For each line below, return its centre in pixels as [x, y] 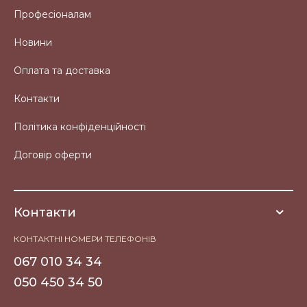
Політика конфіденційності [80, 127]
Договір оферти [53, 155]
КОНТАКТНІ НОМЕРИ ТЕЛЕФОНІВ [85, 239]
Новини [33, 42]
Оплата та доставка [62, 71]
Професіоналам [52, 14]
